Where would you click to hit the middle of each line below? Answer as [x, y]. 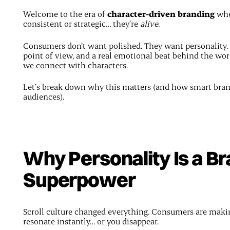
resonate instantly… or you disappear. [91, 221]
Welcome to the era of [65, 14]
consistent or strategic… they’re [81, 24]
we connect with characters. [75, 65]
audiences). [43, 97]
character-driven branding [161, 14]
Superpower [79, 179]
